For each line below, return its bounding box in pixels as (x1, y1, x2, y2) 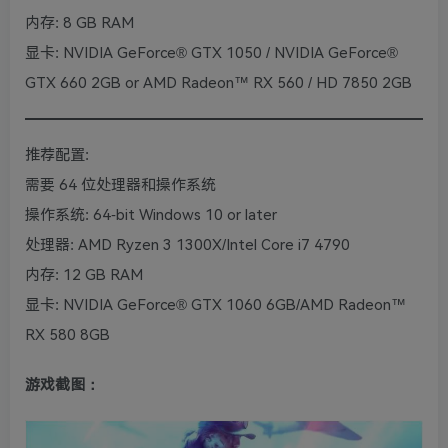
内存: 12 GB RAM (25, 266, 143, 285)
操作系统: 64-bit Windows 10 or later (25, 206, 277, 225)
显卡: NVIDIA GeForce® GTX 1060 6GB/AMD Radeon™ (25, 296, 406, 315)
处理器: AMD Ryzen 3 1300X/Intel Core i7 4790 (25, 236, 350, 255)
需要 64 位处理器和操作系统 (25, 176, 216, 195)
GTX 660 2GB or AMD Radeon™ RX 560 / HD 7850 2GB (25, 74, 412, 93)
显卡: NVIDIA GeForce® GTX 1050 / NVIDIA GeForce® (25, 44, 398, 63)
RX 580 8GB (25, 326, 110, 345)
